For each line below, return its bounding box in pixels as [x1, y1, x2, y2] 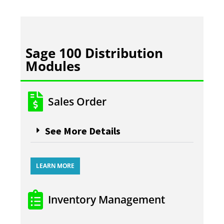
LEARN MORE [36, 161, 75, 170]
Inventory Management [47, 192, 165, 207]
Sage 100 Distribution [25, 44, 163, 62]
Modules [25, 57, 81, 75]
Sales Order [47, 94, 106, 109]
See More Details [45, 124, 121, 137]
